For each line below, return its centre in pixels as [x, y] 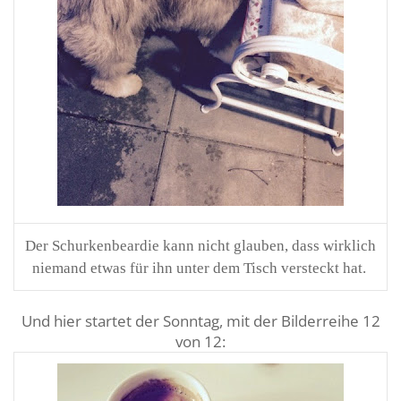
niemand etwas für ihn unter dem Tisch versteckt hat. [200, 268]
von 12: [200, 341]
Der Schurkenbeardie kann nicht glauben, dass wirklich [200, 246]
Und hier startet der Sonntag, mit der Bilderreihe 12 [200, 321]
